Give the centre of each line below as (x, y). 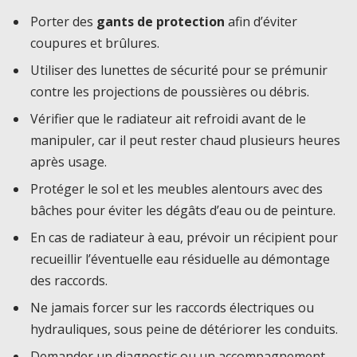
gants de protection (161, 22)
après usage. (69, 162)
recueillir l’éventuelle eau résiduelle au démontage (180, 259)
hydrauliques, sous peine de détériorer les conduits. (184, 330)
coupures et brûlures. (95, 43)
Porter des (63, 22)
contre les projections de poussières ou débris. (170, 92)
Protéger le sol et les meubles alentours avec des (177, 189)
